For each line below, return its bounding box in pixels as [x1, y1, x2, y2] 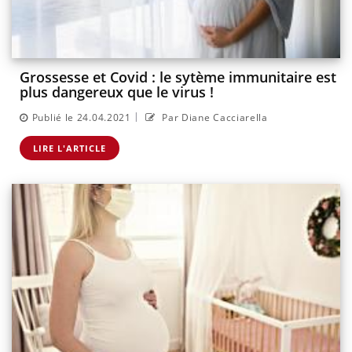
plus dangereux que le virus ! [20, 82, 214, 102]
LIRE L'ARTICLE [33, 141, 106, 154]
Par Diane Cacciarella [159, 110, 268, 124]
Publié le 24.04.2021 [31, 110, 131, 124]
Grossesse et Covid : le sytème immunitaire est [20, 68, 336, 87]
